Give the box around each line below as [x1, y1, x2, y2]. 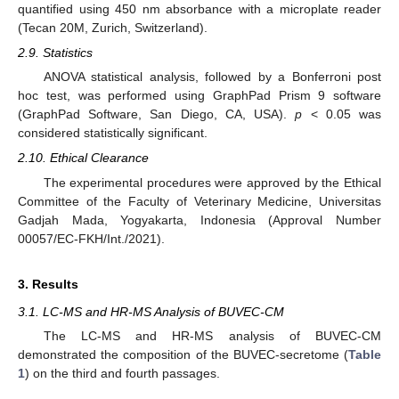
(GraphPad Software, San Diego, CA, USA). [18, 107, 296, 122]
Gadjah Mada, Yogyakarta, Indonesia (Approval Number [18, 212, 381, 227]
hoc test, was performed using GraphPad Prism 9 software [18, 88, 381, 103]
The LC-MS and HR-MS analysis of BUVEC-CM [43, 328, 381, 343]
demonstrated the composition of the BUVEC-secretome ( [18, 346, 348, 362]
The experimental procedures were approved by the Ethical [43, 175, 381, 190]
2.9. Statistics [18, 45, 93, 61]
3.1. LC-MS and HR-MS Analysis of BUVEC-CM [18, 304, 284, 319]
